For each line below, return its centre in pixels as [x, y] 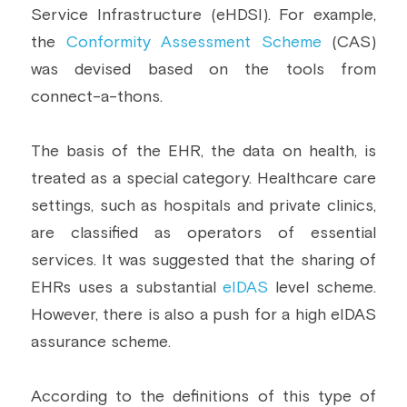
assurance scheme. [101, 342]
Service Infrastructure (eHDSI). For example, [203, 15]
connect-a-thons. [97, 97]
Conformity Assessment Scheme [194, 43]
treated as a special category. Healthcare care [203, 179]
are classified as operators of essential [203, 233]
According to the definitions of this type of [203, 397]
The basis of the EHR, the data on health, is [203, 152]
